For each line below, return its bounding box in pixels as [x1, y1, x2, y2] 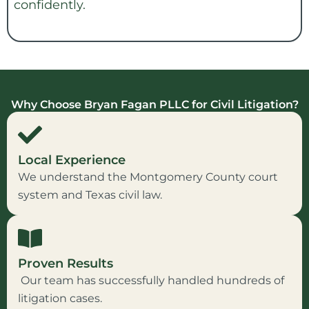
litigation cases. [18, 291, 102, 305]
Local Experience [18, 152, 126, 168]
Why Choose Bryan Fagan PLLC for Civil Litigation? [10, 97, 299, 111]
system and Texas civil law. [18, 188, 162, 201]
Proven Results [18, 255, 113, 271]
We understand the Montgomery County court [18, 170, 278, 183]
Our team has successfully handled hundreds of [18, 273, 284, 287]
